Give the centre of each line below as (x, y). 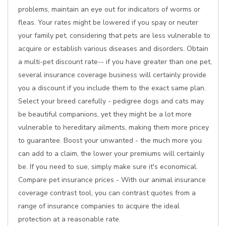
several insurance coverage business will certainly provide (112, 75)
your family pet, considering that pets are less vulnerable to (114, 36)
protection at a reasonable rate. (69, 219)
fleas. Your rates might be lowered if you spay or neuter (108, 22)
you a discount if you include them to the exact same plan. (112, 88)
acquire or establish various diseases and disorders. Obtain (113, 49)
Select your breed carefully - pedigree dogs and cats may (111, 101)
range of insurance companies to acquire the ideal (99, 206)
